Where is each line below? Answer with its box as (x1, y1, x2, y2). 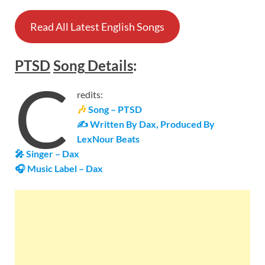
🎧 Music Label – (15, 163, 86, 174)
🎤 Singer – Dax (15, 148, 79, 160)
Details (85, 56, 133, 74)
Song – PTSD (88, 104, 143, 115)
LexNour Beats (77, 133, 140, 145)
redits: (77, 89, 104, 101)
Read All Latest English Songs (30, 20, 164, 34)
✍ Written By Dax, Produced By (77, 118, 215, 130)
